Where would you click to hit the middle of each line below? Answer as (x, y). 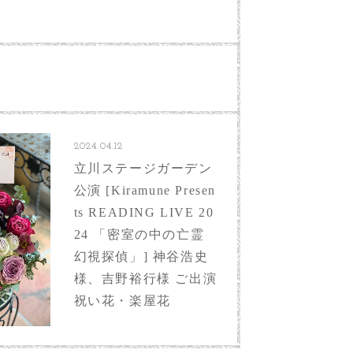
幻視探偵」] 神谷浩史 (141, 256)
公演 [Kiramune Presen (145, 190)
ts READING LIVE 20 (144, 212)
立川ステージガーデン (143, 168)
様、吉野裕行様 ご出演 (145, 278)
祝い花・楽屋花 (122, 300)
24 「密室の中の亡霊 (139, 234)
